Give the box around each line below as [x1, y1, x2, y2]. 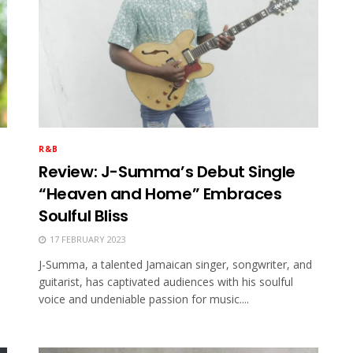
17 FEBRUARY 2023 [47, 233, 126, 246]
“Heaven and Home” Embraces [39, 183, 282, 206]
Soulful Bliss [39, 205, 128, 228]
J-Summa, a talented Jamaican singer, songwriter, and [39, 257, 312, 273]
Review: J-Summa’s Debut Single [39, 161, 296, 184]
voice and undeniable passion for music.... [39, 292, 249, 307]
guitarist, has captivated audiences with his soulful [39, 274, 293, 290]
